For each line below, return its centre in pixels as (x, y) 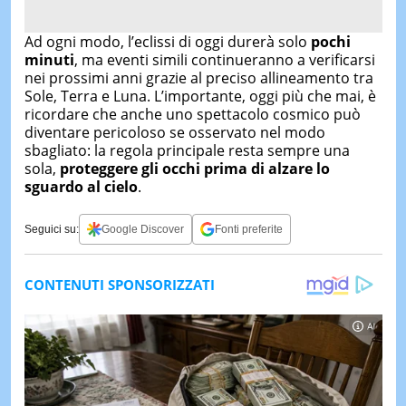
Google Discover (142, 229)
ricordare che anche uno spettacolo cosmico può (192, 114)
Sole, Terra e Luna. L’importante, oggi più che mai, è (200, 96)
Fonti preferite (248, 229)
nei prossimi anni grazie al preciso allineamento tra (198, 78)
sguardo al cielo (81, 187)
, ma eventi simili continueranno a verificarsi (224, 60)
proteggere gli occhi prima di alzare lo (194, 169)
